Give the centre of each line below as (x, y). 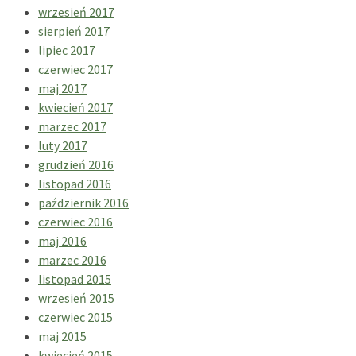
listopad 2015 (75, 279)
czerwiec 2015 (75, 317)
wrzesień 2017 (76, 12)
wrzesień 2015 (76, 298)
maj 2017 (62, 88)
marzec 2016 (72, 259)
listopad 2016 (75, 183)
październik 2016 (83, 202)
